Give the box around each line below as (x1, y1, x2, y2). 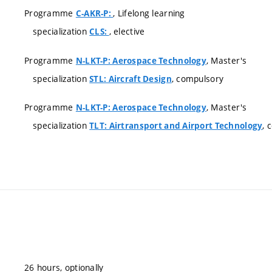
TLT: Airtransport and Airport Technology (89, 120, 263, 131)
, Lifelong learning (113, 7, 185, 19)
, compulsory (171, 72, 224, 84)
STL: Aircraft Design (89, 73, 172, 84)
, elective (109, 25, 145, 37)
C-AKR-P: (75, 8, 114, 19)
